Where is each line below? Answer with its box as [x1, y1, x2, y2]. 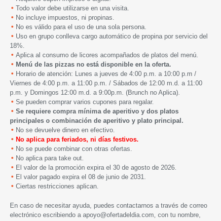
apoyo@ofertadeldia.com [83, 211, 154, 219]
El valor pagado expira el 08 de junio [16, 173, 121, 181]
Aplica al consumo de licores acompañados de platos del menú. [16, 51, 198, 59]
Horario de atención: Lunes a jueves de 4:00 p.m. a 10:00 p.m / [16, 70, 196, 78]
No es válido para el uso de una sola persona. [16, 23, 147, 31]
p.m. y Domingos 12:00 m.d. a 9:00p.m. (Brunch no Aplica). [10, 89, 182, 97]
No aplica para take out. [16, 154, 84, 162]
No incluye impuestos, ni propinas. [16, 14, 114, 22]
